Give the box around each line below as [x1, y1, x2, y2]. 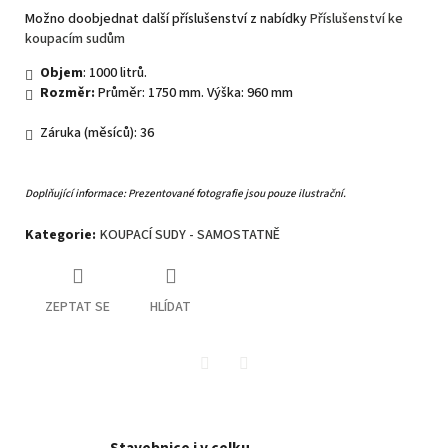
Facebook [242, 380, 303, 401]
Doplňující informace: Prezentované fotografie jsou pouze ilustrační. [25, 185, 346, 201]
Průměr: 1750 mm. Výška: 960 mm [95, 82, 293, 103]
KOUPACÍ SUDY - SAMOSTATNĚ [100, 224, 280, 245]
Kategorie [25, 224, 92, 245]
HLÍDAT [150, 296, 191, 317]
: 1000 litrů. [83, 62, 147, 83]
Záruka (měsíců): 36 [40, 122, 154, 143]
